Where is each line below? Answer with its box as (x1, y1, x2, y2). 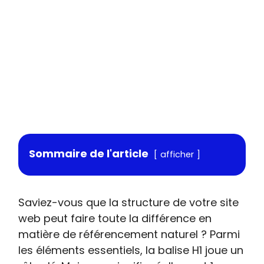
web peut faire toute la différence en (18, 211, 212, 226)
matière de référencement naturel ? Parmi (18, 227, 240, 242)
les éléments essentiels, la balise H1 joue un (18, 243, 244, 258)
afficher (160, 148, 194, 160)
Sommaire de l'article (29, 146, 149, 161)
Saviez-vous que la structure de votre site (18, 195, 239, 210)
